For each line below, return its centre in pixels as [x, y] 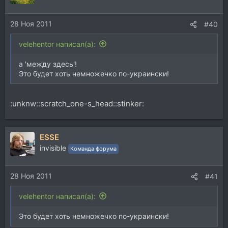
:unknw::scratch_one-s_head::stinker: [77, 104]
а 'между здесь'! [48, 64]
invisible [53, 148]
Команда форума [93, 149]
